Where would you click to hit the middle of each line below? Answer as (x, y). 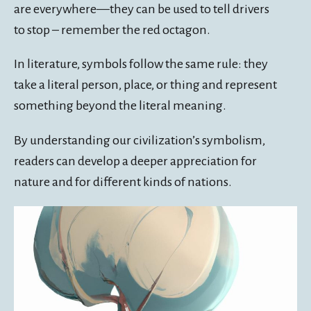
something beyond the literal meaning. (120, 106)
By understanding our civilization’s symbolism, (140, 141)
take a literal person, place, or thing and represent (145, 85)
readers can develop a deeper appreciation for (135, 161)
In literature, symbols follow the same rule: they (141, 64)
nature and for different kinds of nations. (123, 182)
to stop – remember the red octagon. (112, 30)
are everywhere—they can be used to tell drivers (142, 9)
